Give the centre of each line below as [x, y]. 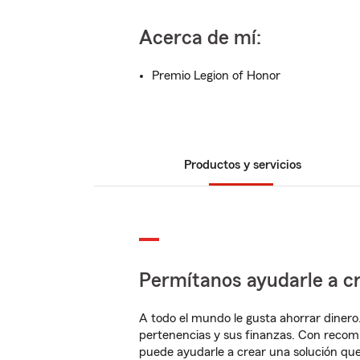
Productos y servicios [243, 165]
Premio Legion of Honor [216, 76]
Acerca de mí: [200, 38]
